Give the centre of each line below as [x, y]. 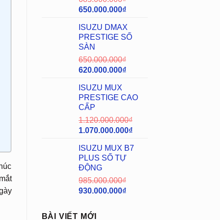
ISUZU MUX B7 [106, 148]
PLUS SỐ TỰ [102, 158]
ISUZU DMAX [103, 27]
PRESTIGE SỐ [105, 37]
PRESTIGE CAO [108, 97]
